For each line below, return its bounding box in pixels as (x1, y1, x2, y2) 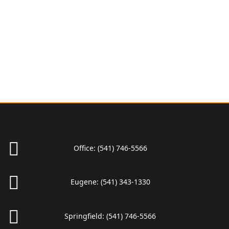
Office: (73, 143, 98, 153)
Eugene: (70, 177, 101, 187)
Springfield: (64, 211, 107, 221)
